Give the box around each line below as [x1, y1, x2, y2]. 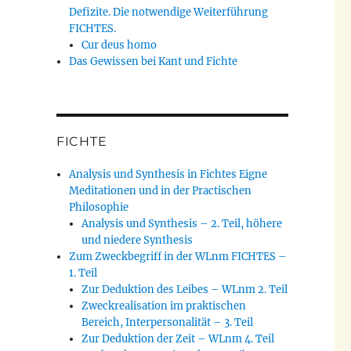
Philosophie [69, 201, 129, 215]
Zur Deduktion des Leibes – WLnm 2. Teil [81, 283, 288, 297]
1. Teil [69, 266, 98, 280]
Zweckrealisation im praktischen [81, 299, 247, 313]
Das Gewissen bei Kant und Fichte [69, 55, 238, 69]
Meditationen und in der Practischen [69, 184, 252, 198]
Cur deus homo [81, 38, 157, 52]
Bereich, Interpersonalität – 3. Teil [81, 316, 254, 330]
